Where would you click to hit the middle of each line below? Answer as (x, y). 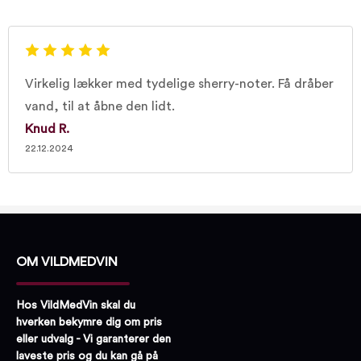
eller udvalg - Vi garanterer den (93, 339)
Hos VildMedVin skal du (76, 305)
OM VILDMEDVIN (67, 262)
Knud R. (47, 129)
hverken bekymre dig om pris (89, 322)
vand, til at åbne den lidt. (100, 106)
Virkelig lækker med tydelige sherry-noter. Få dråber (179, 84)
